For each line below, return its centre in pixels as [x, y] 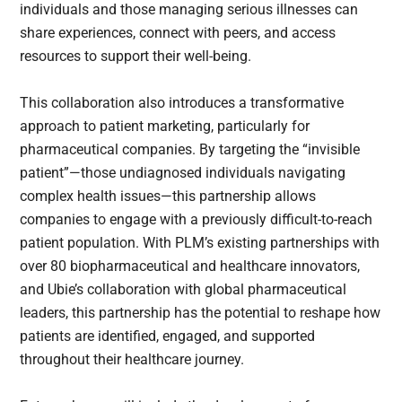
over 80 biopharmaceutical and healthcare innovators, [190, 266]
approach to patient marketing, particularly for [165, 126]
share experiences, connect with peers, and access [178, 32]
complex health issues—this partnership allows [168, 196]
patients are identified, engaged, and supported [168, 336]
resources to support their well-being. [136, 56]
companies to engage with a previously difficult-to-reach [197, 219]
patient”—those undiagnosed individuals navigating [183, 172]
